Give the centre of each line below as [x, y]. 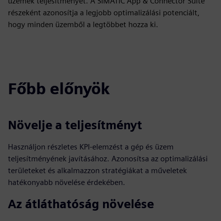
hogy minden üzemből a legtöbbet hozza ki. [83, 24]
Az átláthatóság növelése [81, 204]
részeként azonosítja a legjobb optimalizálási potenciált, [104, 13]
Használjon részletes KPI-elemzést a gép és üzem [91, 147]
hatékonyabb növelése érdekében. [67, 182]
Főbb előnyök [59, 89]
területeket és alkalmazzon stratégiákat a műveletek [97, 170]
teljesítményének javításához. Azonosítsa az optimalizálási [108, 159]
